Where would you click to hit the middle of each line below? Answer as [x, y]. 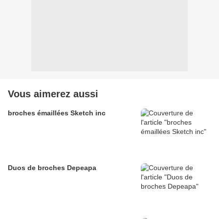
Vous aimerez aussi [53, 94]
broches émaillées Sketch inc [57, 113]
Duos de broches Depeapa [52, 168]
